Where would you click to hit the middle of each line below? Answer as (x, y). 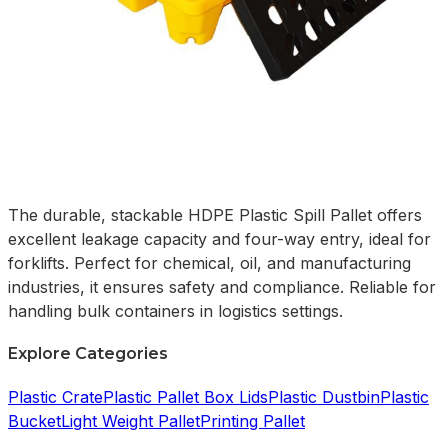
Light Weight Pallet (130, 420)
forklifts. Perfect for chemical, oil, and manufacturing (209, 263)
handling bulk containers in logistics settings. (175, 311)
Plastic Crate (55, 396)
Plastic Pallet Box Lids (185, 396)
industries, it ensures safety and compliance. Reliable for (222, 287)
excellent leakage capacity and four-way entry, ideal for (219, 239)
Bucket (34, 420)
